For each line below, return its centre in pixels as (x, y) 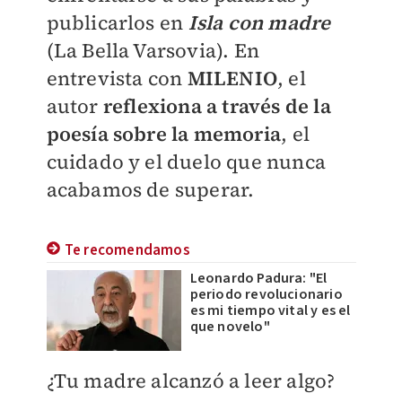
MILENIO (230, 78)
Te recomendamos (127, 250)
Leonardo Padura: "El (258, 278)
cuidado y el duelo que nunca (186, 162)
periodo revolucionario (266, 294)
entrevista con (114, 78)
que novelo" (230, 327)
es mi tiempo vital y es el (270, 310)
